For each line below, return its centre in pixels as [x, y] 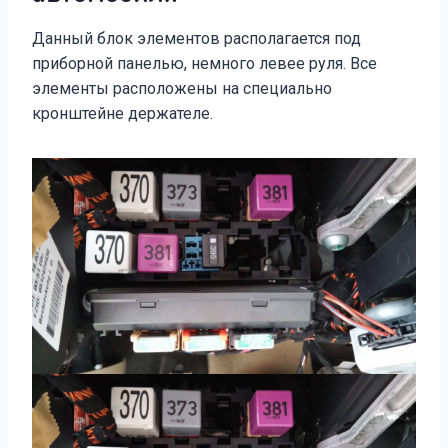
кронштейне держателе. [122, 113]
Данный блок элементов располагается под [196, 38]
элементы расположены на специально [182, 88]
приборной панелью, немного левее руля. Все [204, 63]
